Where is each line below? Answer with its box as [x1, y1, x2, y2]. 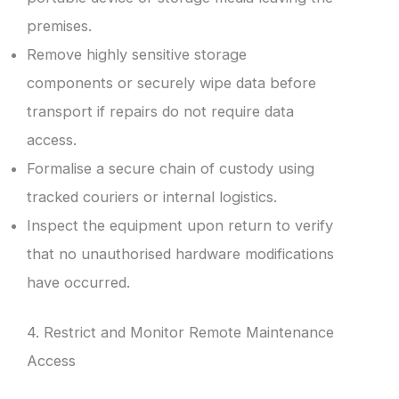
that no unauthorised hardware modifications [27, 244, 334, 263]
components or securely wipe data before [27, 73, 316, 92]
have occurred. [27, 273, 130, 291]
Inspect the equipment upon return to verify [27, 216, 333, 234]
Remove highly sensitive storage [27, 45, 247, 63]
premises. [27, 16, 92, 35]
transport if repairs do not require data [27, 102, 294, 120]
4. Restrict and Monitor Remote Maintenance [27, 323, 334, 342]
